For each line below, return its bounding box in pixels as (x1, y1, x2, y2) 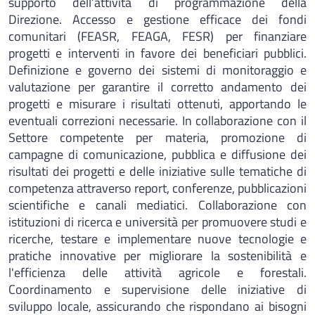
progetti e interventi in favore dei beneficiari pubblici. (8, 44, 307, 63)
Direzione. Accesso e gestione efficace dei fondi (8, 10, 307, 29)
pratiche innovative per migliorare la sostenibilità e (8, 246, 307, 265)
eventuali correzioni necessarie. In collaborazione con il (8, 111, 307, 130)
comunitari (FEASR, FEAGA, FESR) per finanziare (8, 27, 307, 46)
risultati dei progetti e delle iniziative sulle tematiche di (8, 162, 307, 181)
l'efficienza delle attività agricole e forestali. (8, 263, 307, 282)
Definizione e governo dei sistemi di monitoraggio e (8, 60, 307, 79)
